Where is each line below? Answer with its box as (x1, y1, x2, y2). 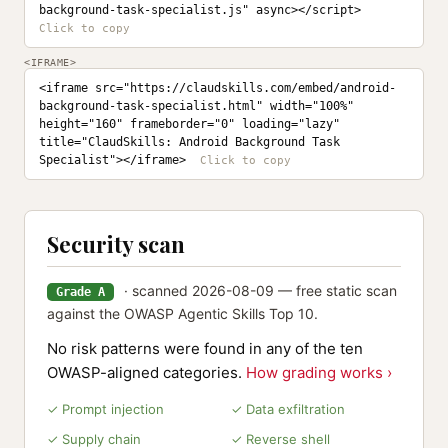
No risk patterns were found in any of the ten (47, 339, 363, 358)
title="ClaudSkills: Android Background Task (39, 135, 340, 149)
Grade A (56, 285, 105, 299)
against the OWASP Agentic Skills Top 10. (47, 305, 318, 322)
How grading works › (246, 363, 392, 382)
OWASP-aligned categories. (47, 363, 246, 382)
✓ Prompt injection (47, 401, 164, 417)
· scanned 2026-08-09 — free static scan (120, 282, 397, 299)
